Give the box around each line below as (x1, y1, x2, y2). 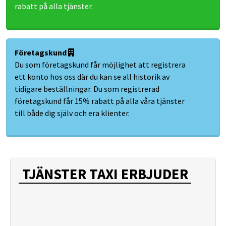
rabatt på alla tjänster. (15, 1, 93, 11)
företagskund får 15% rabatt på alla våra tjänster (15, 96, 185, 106)
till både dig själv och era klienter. (15, 108, 130, 118)
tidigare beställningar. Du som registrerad (15, 84, 159, 94)
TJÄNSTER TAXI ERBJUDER (22, 165, 188, 183)
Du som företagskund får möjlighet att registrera (15, 60, 186, 70)
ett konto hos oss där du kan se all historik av (15, 72, 169, 82)
